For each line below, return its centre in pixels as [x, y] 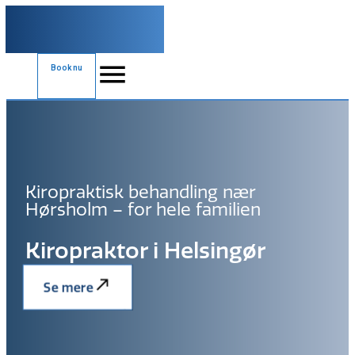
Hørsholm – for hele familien [143, 210]
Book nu [67, 68]
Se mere [68, 287]
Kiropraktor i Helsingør [145, 250]
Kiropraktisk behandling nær [140, 192]
